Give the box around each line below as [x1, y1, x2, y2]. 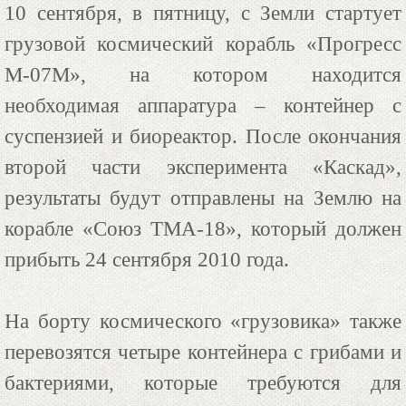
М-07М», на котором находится [5, 63, 401, 86]
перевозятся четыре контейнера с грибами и [5, 340, 401, 363]
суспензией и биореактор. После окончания [5, 124, 401, 148]
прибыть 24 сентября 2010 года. [5, 247, 289, 271]
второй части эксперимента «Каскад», [5, 155, 401, 179]
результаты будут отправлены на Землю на [5, 186, 401, 209]
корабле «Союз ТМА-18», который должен [5, 217, 401, 240]
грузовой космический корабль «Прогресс [5, 32, 401, 55]
